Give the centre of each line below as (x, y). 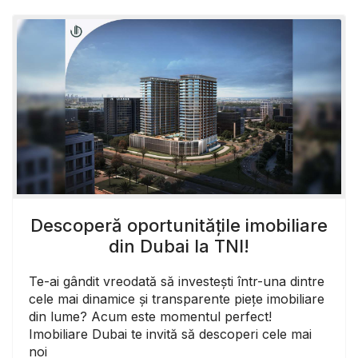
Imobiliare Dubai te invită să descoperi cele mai (170, 334)
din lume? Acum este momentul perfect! (150, 317)
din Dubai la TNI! (179, 247)
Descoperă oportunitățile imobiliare (179, 226)
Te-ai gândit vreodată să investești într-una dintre (177, 282)
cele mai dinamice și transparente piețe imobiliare (177, 299)
